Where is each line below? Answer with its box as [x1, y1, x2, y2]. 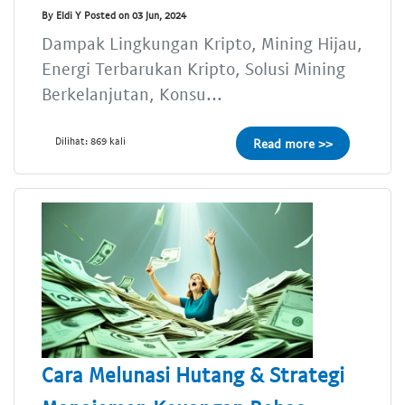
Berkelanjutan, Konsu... [42, 82, 222, 104]
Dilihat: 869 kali [55, 134, 126, 146]
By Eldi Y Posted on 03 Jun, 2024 [42, 9, 186, 22]
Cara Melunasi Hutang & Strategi [42, 361, 344, 387]
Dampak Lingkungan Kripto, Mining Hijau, [42, 32, 363, 53]
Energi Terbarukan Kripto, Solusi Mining [42, 57, 345, 79]
